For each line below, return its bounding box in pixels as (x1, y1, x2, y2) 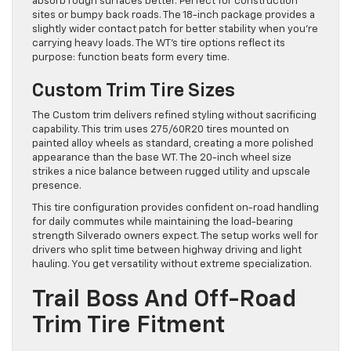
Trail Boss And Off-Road (32, 288, 296, 313)
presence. (32, 181, 81, 192)
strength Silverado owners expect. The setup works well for (32, 231, 318, 242)
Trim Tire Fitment (32, 314, 225, 338)
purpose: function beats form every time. (32, 52, 230, 63)
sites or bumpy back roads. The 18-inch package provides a (32, 10, 315, 21)
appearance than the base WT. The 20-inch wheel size (32, 153, 291, 164)
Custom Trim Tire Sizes (32, 81, 235, 101)
